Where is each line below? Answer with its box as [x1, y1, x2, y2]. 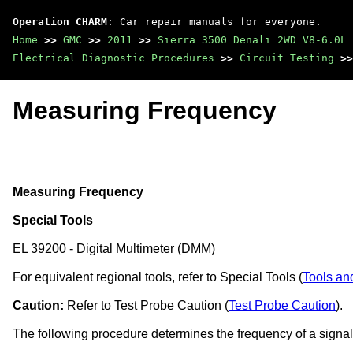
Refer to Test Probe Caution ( [64, 298, 229, 312]
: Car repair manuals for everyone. [107, 16, 321, 28]
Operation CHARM [13, 16, 107, 28]
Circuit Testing [240, 52, 334, 64]
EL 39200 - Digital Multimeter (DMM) [13, 241, 215, 255]
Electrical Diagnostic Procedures [13, 52, 214, 64]
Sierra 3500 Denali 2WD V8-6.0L [158, 34, 347, 46]
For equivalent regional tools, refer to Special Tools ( [13, 269, 303, 284]
